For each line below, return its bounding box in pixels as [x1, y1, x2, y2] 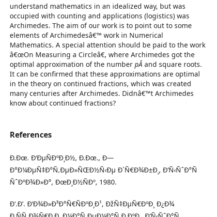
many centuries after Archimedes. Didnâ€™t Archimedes [10, 89, 194, 98]
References [10, 129, 52, 140]
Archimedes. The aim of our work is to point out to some [10, 21, 192, 30]
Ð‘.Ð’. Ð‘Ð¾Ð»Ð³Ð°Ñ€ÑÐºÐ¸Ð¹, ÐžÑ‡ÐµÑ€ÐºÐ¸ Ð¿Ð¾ [10, 199, 174, 208]
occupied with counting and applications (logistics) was [10, 11, 189, 20]
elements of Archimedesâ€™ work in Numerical [10, 31, 163, 40]
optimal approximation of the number [10, 60, 135, 69]
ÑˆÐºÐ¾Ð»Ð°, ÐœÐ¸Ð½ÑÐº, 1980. [10, 177, 117, 186]
